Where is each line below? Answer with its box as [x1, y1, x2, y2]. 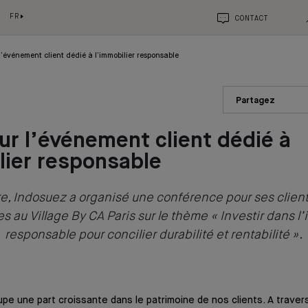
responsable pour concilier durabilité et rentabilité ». [5, 229, 303, 242]
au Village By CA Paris [10, 210, 137, 223]
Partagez [236, 96, 275, 105]
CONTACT [235, 15, 268, 22]
